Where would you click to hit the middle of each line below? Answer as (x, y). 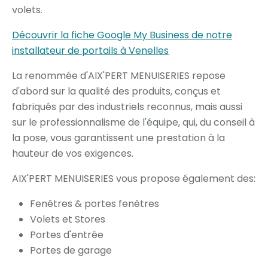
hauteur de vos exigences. (73, 153)
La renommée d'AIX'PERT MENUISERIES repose (119, 76)
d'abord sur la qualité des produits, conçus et (116, 91)
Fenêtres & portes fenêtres (95, 204)
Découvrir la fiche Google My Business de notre (122, 35)
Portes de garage (71, 250)
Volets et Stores (68, 219)
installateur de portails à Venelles (90, 51)
